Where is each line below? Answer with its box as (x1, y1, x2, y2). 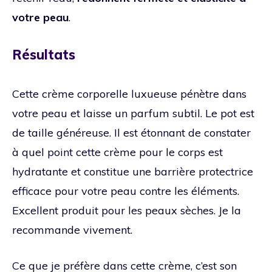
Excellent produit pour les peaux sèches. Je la (12, 203, 241, 217)
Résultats (12, 46, 75, 63)
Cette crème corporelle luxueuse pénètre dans (12, 86, 246, 101)
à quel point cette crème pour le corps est (12, 144, 223, 159)
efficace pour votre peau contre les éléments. (12, 183, 239, 198)
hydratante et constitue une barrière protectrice (12, 164, 253, 178)
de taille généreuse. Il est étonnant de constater (12, 125, 251, 140)
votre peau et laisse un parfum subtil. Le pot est (12, 106, 254, 120)
